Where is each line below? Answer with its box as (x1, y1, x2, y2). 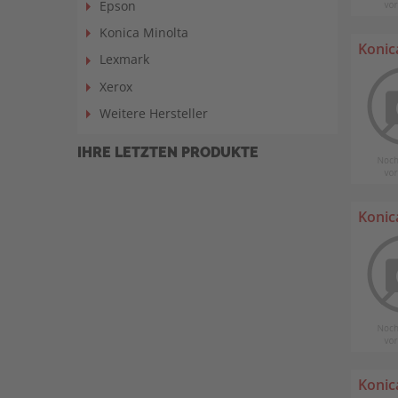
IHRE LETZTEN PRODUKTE (77, 141, 259, 161)
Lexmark (99, 51, 149, 68)
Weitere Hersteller (99, 104, 208, 122)
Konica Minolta (99, 24, 188, 41)
